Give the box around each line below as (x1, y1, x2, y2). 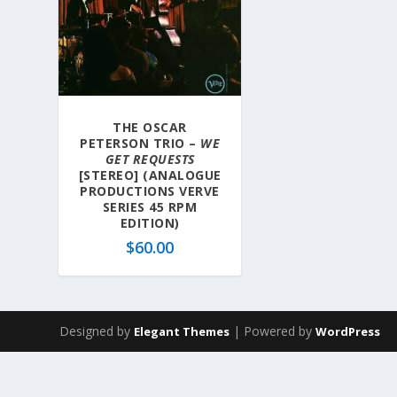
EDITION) (120, 214, 180, 232)
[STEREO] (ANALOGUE (78, 167, 222, 184)
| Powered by (230, 323, 316, 340)
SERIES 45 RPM (102, 198, 198, 216)
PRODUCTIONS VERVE (80, 183, 220, 200)
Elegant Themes (134, 323, 230, 340)
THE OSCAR (113, 119, 187, 136)
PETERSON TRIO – (80, 135, 201, 152)
